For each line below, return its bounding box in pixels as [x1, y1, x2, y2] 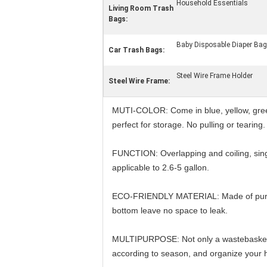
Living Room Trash [108, 4, 173, 13]
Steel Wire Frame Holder [176, 72, 253, 80]
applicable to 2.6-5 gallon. [112, 163, 209, 172]
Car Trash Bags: [108, 46, 164, 54]
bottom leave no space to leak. [112, 206, 228, 215]
